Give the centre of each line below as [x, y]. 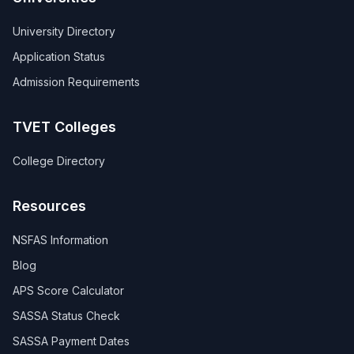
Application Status [59, 56]
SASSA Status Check [66, 316]
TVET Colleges [64, 127]
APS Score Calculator [68, 290]
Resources [49, 206]
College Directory [59, 161]
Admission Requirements [76, 82]
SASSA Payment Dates [71, 341]
